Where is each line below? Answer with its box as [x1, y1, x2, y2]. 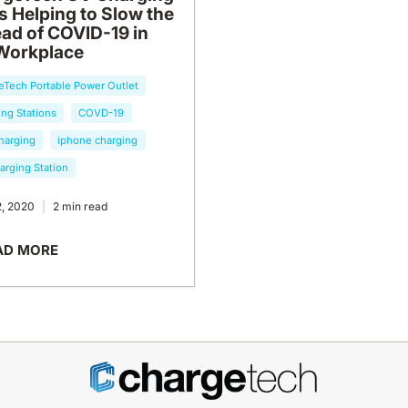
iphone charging [57, 134, 138, 148]
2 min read [52, 199, 107, 213]
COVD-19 [78, 107, 125, 120]
